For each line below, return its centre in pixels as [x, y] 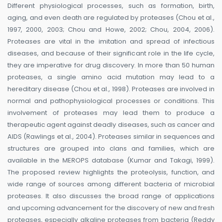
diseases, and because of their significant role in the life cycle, [111, 54]
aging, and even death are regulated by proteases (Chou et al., [111, 18]
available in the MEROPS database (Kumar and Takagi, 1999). [111, 161]
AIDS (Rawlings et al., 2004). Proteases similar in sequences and [111, 137]
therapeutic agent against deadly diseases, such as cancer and [111, 125]
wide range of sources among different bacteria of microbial [111, 184]
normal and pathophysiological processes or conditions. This [111, 101]
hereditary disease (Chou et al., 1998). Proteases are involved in [111, 89]
